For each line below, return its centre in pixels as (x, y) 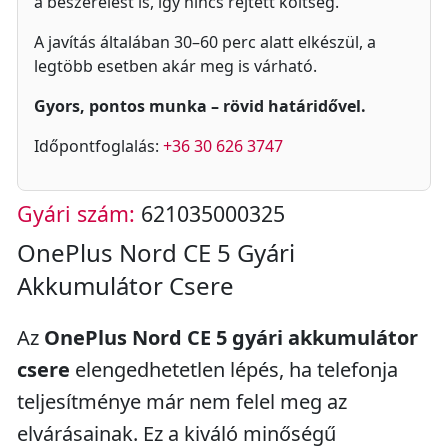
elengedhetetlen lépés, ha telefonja (234, 369)
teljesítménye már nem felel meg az (182, 401)
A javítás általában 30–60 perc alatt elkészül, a (205, 42)
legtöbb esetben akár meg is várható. (175, 66)
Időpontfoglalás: (98, 146)
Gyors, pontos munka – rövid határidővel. (200, 106)
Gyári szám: (76, 213)
